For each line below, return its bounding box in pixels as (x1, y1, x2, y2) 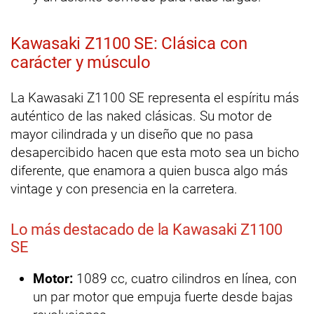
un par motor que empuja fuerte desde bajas (33, 289, 293, 306)
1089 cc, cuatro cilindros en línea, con (73, 271, 296, 287)
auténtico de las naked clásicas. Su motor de (11, 108, 272, 125)
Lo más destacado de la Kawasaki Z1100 (11, 221, 282, 239)
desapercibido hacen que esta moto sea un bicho (11, 144, 299, 161)
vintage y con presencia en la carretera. (11, 181, 238, 198)
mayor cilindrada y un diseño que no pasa (11, 126, 253, 143)
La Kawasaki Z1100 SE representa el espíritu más (11, 90, 299, 107)
